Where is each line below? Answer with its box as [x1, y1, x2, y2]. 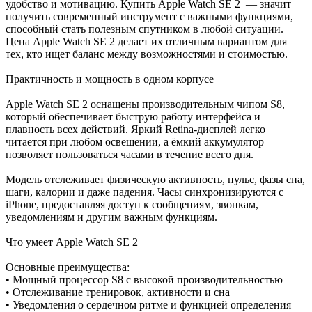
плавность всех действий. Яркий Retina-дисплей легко [6, 123, 265, 135]
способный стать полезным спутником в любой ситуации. [6, 22, 283, 35]
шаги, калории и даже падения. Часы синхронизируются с [6, 185, 283, 198]
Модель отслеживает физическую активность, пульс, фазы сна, [6, 173, 305, 185]
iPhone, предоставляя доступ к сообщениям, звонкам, [6, 198, 258, 210]
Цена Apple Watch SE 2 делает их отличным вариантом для [6, 35, 287, 47]
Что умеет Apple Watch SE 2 [6, 235, 138, 248]
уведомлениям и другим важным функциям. [6, 210, 217, 223]
